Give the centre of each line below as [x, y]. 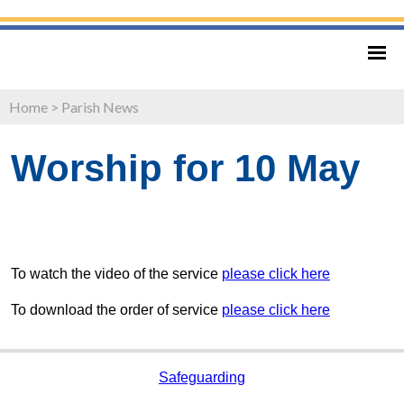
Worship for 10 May [185, 168]
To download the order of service [116, 309]
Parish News [100, 106]
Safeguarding [202, 377]
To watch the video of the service [116, 273]
